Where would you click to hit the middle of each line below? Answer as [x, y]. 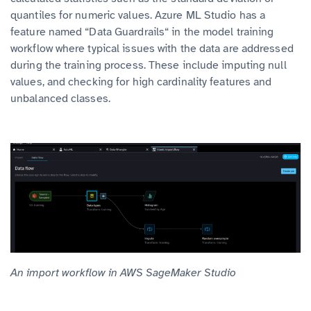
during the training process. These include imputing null [149, 65]
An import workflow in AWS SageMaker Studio [123, 272]
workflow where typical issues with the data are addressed [152, 48]
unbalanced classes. [60, 98]
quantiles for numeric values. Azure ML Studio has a [138, 15]
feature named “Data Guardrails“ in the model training [142, 32]
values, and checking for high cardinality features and [141, 82]
